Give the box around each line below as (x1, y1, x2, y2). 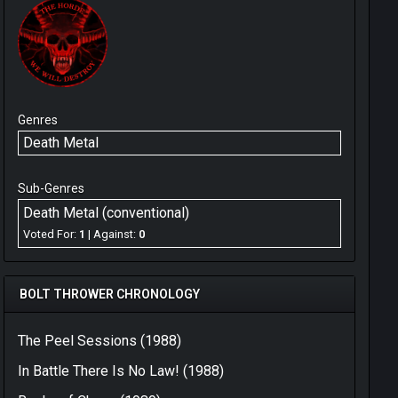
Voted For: (23, 227, 79, 241)
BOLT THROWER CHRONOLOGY (20, 287, 200, 302)
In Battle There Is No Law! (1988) (18, 362, 224, 380)
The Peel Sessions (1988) (18, 332, 181, 350)
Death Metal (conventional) (23, 204, 189, 222)
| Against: (85, 227, 139, 241)
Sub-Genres (18, 181, 84, 196)
